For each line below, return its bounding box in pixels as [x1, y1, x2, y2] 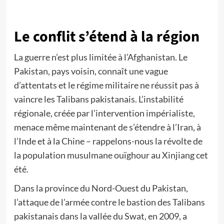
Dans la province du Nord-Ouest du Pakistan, [13, 182, 188, 193]
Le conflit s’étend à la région [13, 26, 199, 47]
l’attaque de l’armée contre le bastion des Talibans [13, 196, 205, 207]
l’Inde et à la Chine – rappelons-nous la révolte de [13, 135, 202, 146]
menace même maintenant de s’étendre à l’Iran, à [13, 121, 201, 132]
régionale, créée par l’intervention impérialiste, [13, 107, 195, 118]
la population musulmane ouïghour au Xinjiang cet [13, 149, 208, 160]
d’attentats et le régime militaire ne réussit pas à [13, 79, 199, 90]
